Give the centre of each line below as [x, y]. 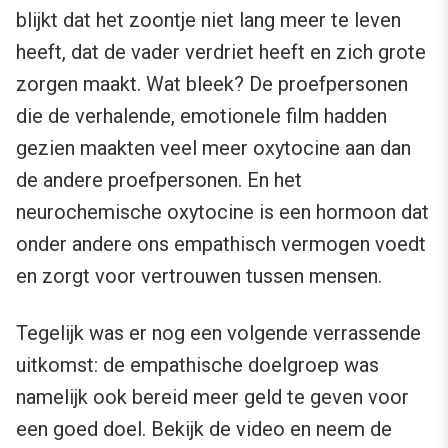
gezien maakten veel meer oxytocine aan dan [213, 148]
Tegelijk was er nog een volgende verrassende [218, 333]
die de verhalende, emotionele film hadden [201, 116]
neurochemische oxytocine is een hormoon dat [222, 212]
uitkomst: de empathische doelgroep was [197, 365]
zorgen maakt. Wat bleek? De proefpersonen [212, 84]
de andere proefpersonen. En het [159, 180]
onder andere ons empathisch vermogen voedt [221, 244]
